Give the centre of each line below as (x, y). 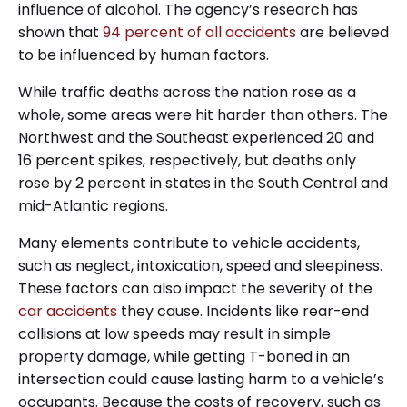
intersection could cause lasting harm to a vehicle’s (201, 379)
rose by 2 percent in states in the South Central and (203, 183)
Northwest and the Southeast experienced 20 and (196, 137)
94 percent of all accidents (199, 32)
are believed (342, 32)
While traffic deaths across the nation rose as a (187, 92)
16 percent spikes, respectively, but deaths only (187, 160)
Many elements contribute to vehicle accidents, (189, 243)
